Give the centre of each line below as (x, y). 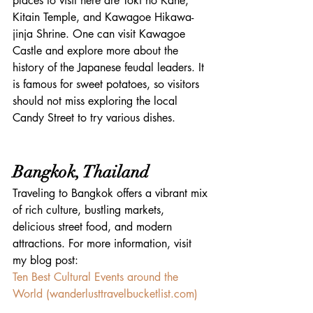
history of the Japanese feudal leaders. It (110, 67)
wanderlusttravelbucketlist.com (122, 293)
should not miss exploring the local (97, 101)
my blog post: (45, 260)
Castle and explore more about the (97, 50)
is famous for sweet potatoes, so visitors (108, 84)
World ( (31, 293)
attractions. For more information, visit (104, 243)
